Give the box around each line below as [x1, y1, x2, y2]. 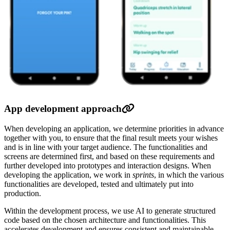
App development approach [4, 103, 122, 114]
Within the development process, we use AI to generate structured [4, 206, 216, 215]
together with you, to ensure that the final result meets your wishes [4, 133, 218, 142]
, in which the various [154, 170, 224, 179]
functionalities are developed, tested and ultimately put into [4, 179, 194, 188]
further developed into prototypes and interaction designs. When [4, 161, 211, 170]
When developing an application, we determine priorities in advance [4, 124, 224, 133]
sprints [132, 170, 154, 179]
